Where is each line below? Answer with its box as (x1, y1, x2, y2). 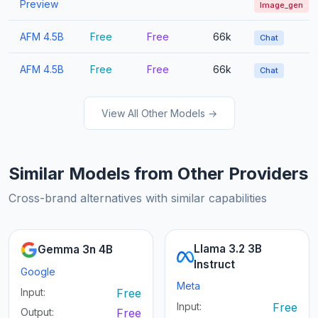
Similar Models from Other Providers (9, 163, 308, 185)
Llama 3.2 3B (194, 242, 262, 256)
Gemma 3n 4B (38, 243, 113, 257)
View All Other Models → (101, 107, 217, 120)
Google (21, 265, 55, 278)
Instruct (194, 258, 235, 272)
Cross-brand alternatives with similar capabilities (9, 191, 267, 206)
